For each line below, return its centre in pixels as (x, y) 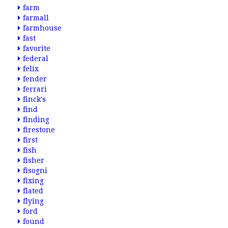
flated (33, 191)
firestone (39, 130)
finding (36, 120)
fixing (33, 181)
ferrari (35, 89)
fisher (34, 160)
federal (36, 59)
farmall (36, 18)
